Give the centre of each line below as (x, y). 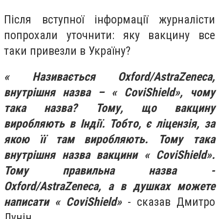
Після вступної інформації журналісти (109, 19)
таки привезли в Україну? (67, 51)
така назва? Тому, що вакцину (109, 108)
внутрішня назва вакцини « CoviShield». (109, 155)
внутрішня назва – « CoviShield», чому (109, 93)
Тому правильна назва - (109, 171)
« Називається (61, 77)
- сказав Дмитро (168, 202)
